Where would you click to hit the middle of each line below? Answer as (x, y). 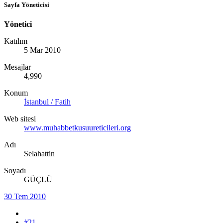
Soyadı (15, 170)
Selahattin (39, 153)
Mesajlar (17, 67)
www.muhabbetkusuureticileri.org (77, 127)
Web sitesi (20, 118)
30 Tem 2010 (25, 196)
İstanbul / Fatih (47, 102)
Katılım (16, 41)
